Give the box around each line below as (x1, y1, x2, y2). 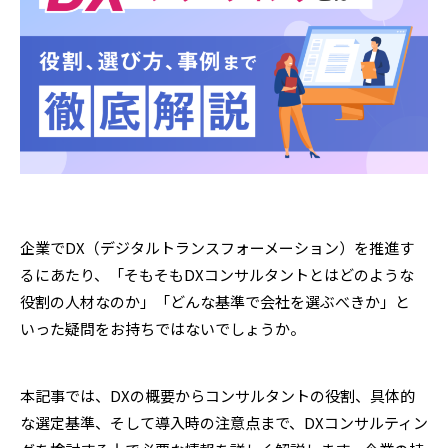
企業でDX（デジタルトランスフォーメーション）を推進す (20, 237, 414, 259)
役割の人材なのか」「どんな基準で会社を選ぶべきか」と (20, 291, 410, 313)
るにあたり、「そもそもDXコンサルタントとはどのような (20, 264, 414, 286)
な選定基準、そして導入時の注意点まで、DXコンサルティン (20, 412, 428, 434)
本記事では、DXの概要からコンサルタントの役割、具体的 (20, 385, 415, 407)
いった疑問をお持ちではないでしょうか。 (20, 318, 305, 340)
